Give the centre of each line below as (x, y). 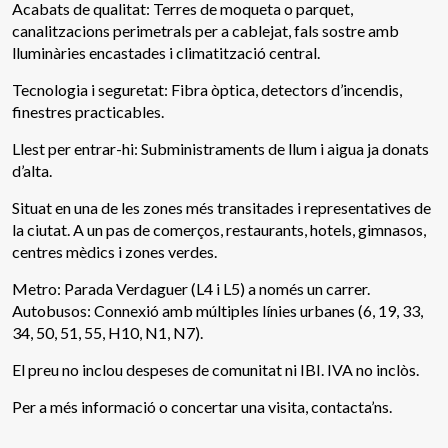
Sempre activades (350, 373)
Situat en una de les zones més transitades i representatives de (221, 207)
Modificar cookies (121, 310)
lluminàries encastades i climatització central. (166, 52)
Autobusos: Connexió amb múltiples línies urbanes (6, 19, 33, (217, 310)
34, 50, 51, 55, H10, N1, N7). (107, 332)
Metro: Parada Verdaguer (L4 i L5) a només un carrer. (191, 288)
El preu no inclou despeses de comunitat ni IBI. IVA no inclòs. (215, 369)
